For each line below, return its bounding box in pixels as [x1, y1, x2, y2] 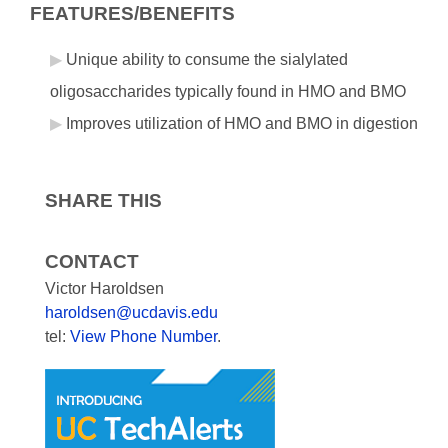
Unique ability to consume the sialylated [66, 51, 348, 68]
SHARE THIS [45, 190, 162, 211]
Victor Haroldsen [45, 280, 164, 297]
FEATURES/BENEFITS [30, 3, 235, 24]
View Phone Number [70, 328, 217, 345]
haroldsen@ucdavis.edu [45, 304, 218, 321]
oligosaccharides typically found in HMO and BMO [50, 83, 406, 100]
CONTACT [45, 251, 139, 272]
